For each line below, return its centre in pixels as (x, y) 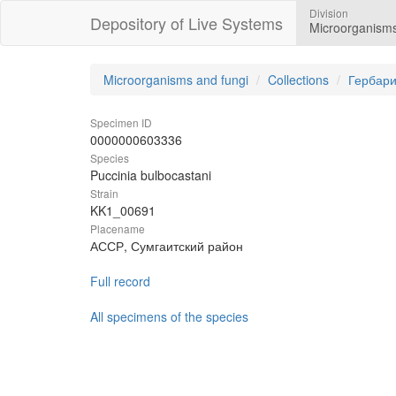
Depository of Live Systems (187, 23)
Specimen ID (121, 122)
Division (329, 13)
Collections (298, 80)
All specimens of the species (169, 316)
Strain (104, 193)
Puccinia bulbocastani (151, 175)
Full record (120, 281)
